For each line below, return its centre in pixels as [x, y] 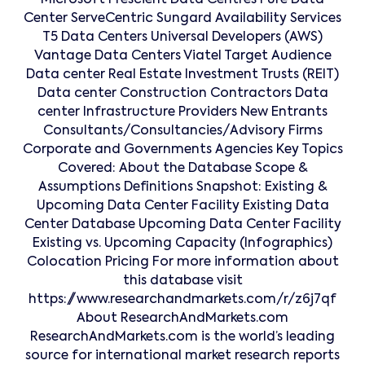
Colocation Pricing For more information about [182, 263]
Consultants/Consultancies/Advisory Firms [182, 132]
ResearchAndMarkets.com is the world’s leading [182, 338]
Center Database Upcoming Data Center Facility [182, 225]
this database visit [182, 281]
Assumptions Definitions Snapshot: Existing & [182, 188]
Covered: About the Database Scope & [182, 169]
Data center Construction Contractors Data [182, 94]
